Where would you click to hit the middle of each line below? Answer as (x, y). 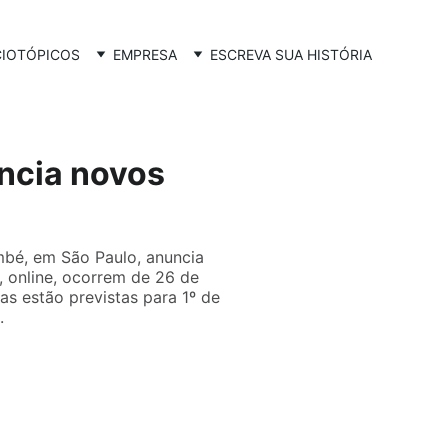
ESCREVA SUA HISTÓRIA (291, 54)
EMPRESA (145, 54)
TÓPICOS (48, 54)
